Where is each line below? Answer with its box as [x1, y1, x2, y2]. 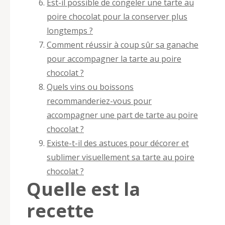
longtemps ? [47, 25, 93, 36]
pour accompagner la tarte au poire [47, 53, 181, 64]
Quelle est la [27, 176, 140, 201]
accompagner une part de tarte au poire [47, 109, 198, 121]
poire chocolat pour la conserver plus [47, 11, 187, 22]
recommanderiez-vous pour [47, 95, 152, 106]
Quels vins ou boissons [47, 81, 134, 92]
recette [27, 198, 94, 223]
